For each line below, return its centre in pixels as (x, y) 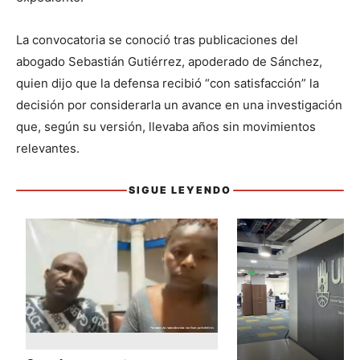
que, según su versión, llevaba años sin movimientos (166, 126)
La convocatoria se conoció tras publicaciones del (157, 39)
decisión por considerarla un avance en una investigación (179, 104)
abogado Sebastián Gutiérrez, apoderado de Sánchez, (169, 61)
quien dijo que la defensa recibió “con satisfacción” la (168, 83)
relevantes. (48, 148)
